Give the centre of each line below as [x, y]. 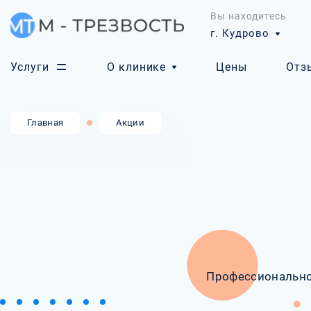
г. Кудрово [240, 33]
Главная [45, 123]
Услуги [30, 67]
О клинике [136, 67]
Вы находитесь [249, 16]
